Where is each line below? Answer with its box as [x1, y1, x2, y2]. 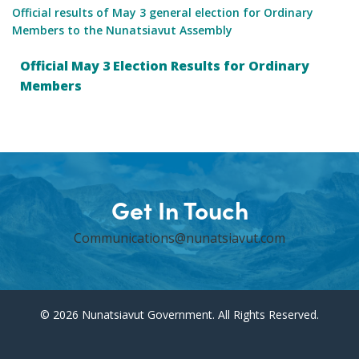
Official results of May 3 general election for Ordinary [12, 5, 313, 21]
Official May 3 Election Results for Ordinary [20, 57, 309, 75]
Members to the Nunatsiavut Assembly [12, 22, 232, 38]
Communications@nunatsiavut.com [74, 229, 285, 248]
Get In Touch [111, 192, 248, 227]
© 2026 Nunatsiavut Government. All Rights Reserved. [40, 307, 319, 323]
